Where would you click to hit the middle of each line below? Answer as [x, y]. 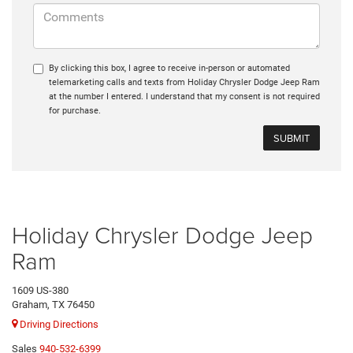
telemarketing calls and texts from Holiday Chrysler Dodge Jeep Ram [184, 83]
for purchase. [75, 111]
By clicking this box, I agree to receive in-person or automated [169, 69]
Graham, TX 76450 [53, 305]
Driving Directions [58, 324]
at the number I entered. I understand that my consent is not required [184, 97]
